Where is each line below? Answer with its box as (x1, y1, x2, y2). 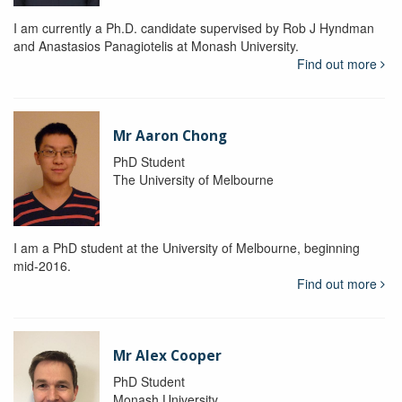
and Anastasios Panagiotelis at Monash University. (13, 36, 302, 55)
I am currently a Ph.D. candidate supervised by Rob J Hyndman (13, 18, 374, 37)
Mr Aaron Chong (112, 126, 227, 145)
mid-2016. (13, 256, 71, 275)
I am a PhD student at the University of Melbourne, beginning (13, 238, 360, 257)
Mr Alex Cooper (112, 345, 222, 365)
